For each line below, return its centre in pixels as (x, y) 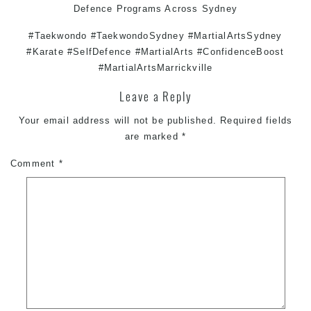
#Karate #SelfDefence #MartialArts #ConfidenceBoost (155, 52)
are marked (153, 136)
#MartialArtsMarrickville (155, 68)
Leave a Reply (155, 96)
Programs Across (157, 9)
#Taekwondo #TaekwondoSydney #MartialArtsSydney (155, 36)
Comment (35, 163)
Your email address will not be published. (117, 120)
